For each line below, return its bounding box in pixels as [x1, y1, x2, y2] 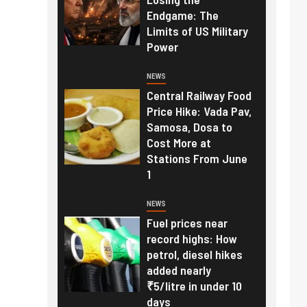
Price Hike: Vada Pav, [146, 103, 251, 119]
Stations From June [146, 150, 247, 166]
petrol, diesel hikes [146, 246, 243, 262]
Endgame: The [146, 7, 219, 23]
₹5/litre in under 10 [146, 278, 242, 293]
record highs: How [146, 230, 237, 246]
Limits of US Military [146, 23, 248, 38]
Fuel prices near [146, 214, 228, 230]
